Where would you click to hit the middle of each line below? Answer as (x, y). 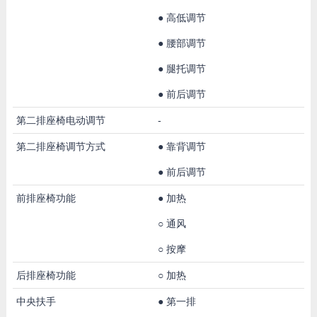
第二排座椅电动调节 (60, 120)
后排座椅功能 (46, 275)
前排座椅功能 (46, 198)
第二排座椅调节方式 (60, 146)
